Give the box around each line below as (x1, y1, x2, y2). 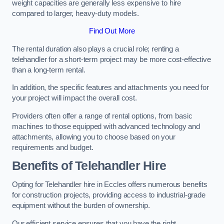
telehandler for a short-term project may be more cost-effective (12, 55, 211, 63)
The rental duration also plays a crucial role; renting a (12, 44, 179, 53)
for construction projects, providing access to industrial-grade (12, 191, 205, 199)
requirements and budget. (12, 143, 93, 151)
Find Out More (88, 27, 135, 35)
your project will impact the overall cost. (12, 94, 137, 102)
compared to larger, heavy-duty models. (12, 9, 139, 17)
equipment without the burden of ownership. (12, 201, 150, 209)
